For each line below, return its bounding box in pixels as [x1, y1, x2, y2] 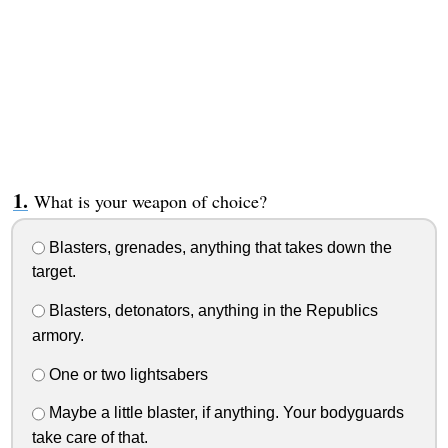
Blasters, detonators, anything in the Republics [44, 302, 378, 320]
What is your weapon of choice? [33, 188, 267, 213]
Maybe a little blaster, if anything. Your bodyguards [44, 404, 404, 422]
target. [31, 263, 76, 281]
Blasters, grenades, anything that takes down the [44, 238, 392, 256]
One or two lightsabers [44, 365, 208, 383]
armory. [31, 326, 84, 344]
